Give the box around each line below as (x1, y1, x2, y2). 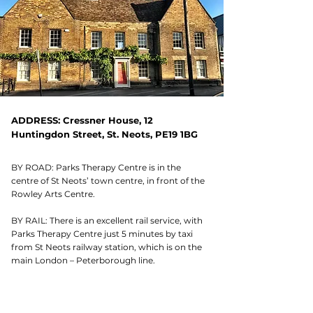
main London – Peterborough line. (11, 255, 157, 265)
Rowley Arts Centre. (11, 189, 95, 199)
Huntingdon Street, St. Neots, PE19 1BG (11, 129, 198, 140)
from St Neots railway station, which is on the (11, 242, 202, 252)
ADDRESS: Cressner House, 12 (11, 115, 153, 126)
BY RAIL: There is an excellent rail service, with (11, 215, 203, 226)
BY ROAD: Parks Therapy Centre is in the (11, 162, 181, 173)
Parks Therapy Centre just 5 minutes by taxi (11, 228, 193, 239)
